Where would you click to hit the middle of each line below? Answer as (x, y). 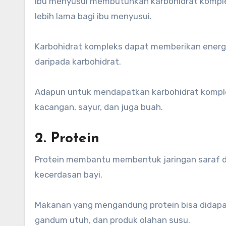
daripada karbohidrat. (78, 61)
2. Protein (67, 138)
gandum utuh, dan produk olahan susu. (112, 220)
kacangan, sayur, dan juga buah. (99, 107)
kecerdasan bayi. (69, 174)
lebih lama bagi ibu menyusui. (93, 16)
